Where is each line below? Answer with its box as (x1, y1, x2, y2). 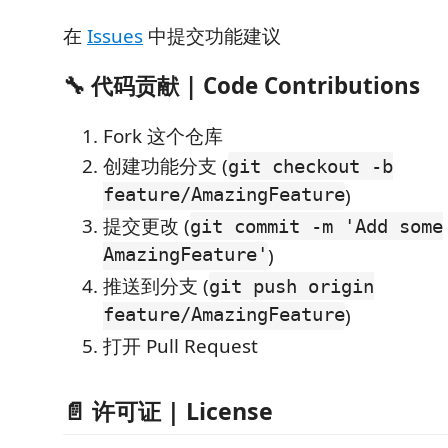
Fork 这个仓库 (103, 122, 223, 149)
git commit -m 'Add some (190, 214, 443, 237)
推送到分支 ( (103, 272, 209, 299)
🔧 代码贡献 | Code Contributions (63, 70, 420, 102)
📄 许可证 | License (63, 395, 273, 428)
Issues (87, 22, 143, 49)
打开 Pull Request (103, 332, 258, 359)
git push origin (209, 274, 374, 297)
